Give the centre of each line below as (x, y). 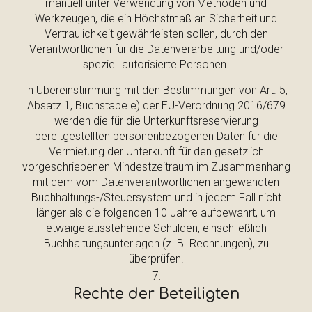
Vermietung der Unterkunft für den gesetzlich (156, 151)
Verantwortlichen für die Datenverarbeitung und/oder (156, 49)
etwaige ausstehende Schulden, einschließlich (156, 228)
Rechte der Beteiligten (156, 294)
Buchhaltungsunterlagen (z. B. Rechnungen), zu (156, 243)
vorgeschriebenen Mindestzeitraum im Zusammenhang (156, 167)
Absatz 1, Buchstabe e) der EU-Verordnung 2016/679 (156, 106)
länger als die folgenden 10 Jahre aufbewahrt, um (156, 213)
